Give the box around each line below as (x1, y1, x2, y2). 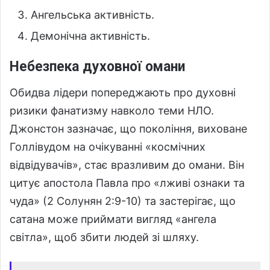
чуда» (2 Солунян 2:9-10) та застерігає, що (10, 194, 236, 207)
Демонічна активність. (31, 30, 150, 43)
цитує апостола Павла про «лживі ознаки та (10, 176, 245, 189)
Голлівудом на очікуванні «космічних (10, 140, 206, 153)
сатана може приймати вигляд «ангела (10, 212, 216, 225)
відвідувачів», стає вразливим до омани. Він (10, 158, 244, 171)
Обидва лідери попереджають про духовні (10, 86, 236, 99)
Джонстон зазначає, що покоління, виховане (10, 122, 247, 135)
